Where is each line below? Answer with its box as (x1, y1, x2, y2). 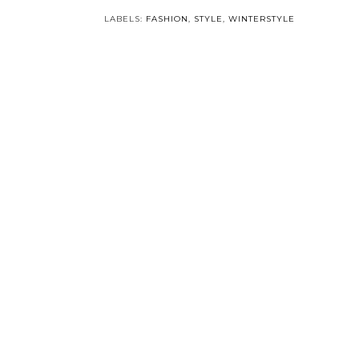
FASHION (146, 13, 188, 24)
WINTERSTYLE (228, 13, 295, 24)
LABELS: (104, 13, 146, 24)
